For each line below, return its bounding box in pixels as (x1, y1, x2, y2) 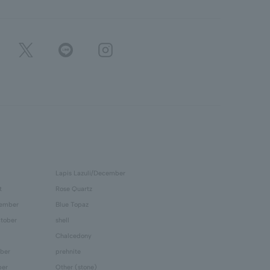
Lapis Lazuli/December (55, 169, 125, 177)
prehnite (55, 248, 81, 256)
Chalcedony (55, 232, 92, 240)
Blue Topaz (55, 201, 89, 209)
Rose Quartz (55, 185, 92, 193)
